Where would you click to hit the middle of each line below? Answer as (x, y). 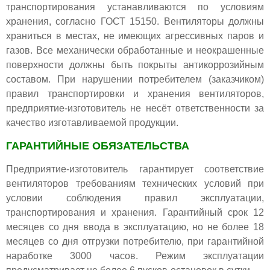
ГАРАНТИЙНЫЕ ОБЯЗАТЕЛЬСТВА (98, 146)
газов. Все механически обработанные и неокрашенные (135, 51)
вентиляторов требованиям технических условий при (135, 184)
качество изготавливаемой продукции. (92, 123)
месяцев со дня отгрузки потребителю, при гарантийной (135, 242)
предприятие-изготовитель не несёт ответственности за (135, 108)
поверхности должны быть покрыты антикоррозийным (135, 65)
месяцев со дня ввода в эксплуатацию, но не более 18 (135, 227)
